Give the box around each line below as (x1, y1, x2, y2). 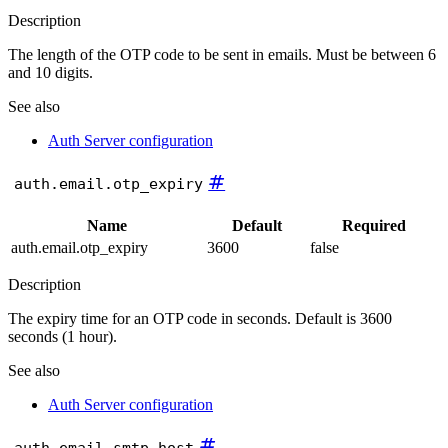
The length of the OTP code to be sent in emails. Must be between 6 (8, 46, 436, 64)
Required (341, 216, 406, 234)
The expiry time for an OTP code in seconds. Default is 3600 (8, 309, 392, 327)
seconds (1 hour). (8, 327, 117, 345)
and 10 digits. (8, 64, 93, 82)
